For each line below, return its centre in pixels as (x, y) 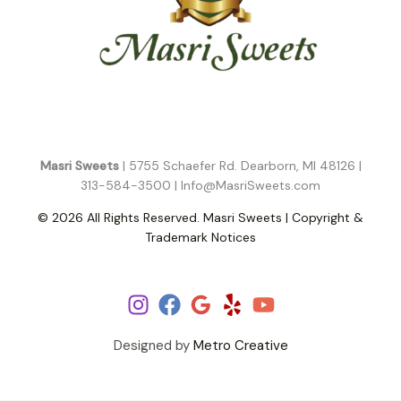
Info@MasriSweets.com (251, 186)
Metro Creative (240, 346)
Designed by (153, 346)
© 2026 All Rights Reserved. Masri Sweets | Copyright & (200, 218)
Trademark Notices (200, 238)
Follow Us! (200, 271)
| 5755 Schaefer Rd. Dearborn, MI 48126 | (242, 166)
